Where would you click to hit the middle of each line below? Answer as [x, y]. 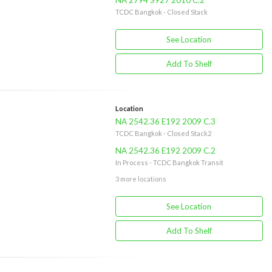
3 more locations [141, 179]
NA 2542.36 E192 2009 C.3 [165, 121]
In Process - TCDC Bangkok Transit [169, 162]
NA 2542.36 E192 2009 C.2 [165, 151]
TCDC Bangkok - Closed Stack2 [163, 133]
